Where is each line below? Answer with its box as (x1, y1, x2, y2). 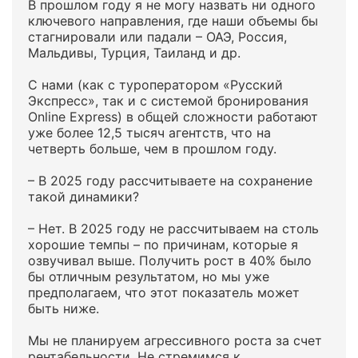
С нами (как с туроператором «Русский (28, 77, 283, 93)
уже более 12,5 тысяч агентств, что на (28, 125, 271, 141)
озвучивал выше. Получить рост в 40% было (28, 253, 312, 268)
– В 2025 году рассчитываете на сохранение (28, 173, 312, 189)
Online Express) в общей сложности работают (28, 109, 318, 125)
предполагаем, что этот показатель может (28, 284, 300, 300)
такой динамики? (28, 189, 139, 205)
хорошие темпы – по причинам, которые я (28, 237, 298, 253)
